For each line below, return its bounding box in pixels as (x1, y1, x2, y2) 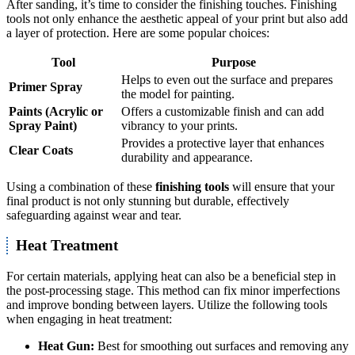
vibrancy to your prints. (121, 118, 238, 132)
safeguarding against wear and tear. (6, 208, 181, 222)
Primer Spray (9, 79, 82, 94)
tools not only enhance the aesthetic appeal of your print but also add (6, 11, 348, 25)
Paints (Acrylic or (9, 104, 103, 118)
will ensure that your (229, 179, 334, 193)
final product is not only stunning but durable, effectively (6, 193, 289, 208)
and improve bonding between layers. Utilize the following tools (6, 298, 327, 312)
